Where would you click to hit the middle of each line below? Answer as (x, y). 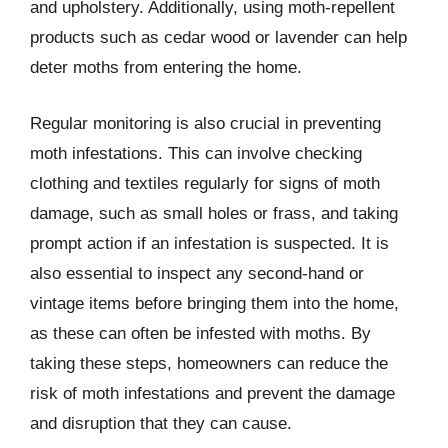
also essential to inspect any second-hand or (197, 273)
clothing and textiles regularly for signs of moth (205, 183)
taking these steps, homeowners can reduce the (209, 363)
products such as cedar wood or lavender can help (218, 37)
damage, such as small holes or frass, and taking (214, 213)
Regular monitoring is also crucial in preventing (205, 123)
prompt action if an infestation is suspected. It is (209, 243)
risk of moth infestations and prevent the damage (212, 393)
